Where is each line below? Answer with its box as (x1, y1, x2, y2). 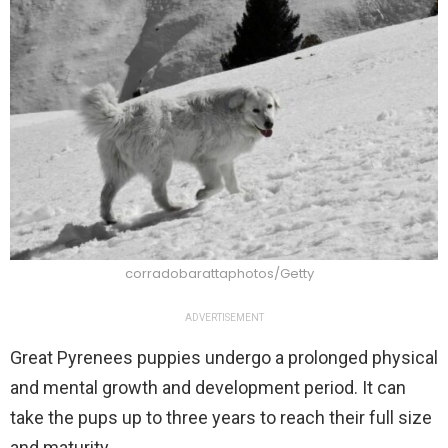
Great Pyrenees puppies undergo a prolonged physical (10, 347, 438, 369)
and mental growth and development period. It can (10, 377, 406, 399)
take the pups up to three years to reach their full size (10, 407, 432, 429)
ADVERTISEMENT (184, 312, 264, 324)
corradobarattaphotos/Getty (124, 264, 314, 284)
